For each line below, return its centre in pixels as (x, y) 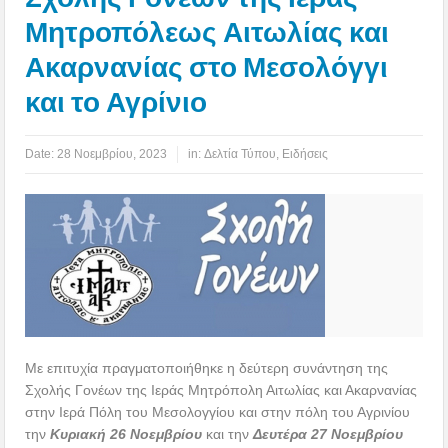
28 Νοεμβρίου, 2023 (112, 153)
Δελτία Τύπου (240, 153)
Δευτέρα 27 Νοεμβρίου (328, 433)
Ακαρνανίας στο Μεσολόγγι (207, 67)
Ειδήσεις (305, 153)
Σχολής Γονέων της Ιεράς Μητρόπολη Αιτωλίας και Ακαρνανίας (221, 389)
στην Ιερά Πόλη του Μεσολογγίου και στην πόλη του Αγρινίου (218, 411)
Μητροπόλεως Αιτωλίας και (207, 32)
